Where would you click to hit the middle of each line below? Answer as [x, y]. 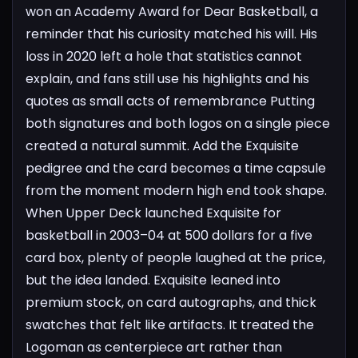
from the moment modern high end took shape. [176, 190]
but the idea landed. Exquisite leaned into [153, 280]
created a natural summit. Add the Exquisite [162, 145]
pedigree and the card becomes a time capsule [176, 168]
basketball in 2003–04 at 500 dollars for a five [169, 235]
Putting [292, 101]
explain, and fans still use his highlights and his [167, 78]
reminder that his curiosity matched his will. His [171, 34]
